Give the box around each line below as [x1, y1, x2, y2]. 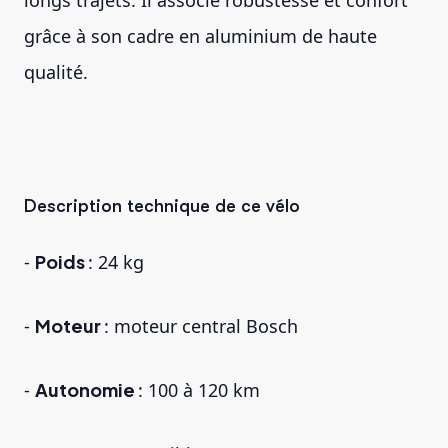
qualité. [24, 59, 88, 84]
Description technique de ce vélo [24, 195, 305, 216]
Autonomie [35, 377, 138, 401]
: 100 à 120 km [138, 377, 260, 402]
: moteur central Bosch [104, 313, 298, 338]
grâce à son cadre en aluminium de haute [24, 23, 377, 48]
